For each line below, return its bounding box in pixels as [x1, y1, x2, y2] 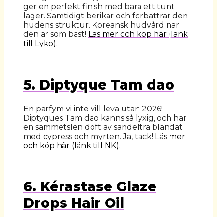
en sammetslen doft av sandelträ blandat [23, 122, 183, 132]
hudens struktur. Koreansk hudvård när [23, 20, 179, 30]
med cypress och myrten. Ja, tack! [23, 131, 155, 141]
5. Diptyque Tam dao [23, 76, 174, 93]
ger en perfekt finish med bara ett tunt [23, 2, 175, 12]
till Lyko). [23, 39, 58, 48]
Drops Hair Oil [23, 195, 124, 212]
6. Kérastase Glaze [23, 178, 156, 195]
